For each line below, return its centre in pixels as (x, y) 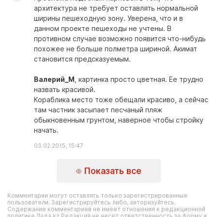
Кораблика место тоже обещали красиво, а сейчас (121, 100)
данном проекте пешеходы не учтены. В (103, 28)
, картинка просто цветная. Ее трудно (139, 79)
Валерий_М (54, 79)
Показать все (111, 170)
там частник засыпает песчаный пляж (98, 110)
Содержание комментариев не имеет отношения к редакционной (106, 209)
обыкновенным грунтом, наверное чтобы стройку (119, 120)
